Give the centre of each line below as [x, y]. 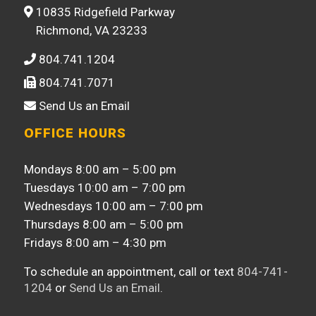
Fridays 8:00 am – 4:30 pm [96, 242]
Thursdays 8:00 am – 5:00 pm [104, 224]
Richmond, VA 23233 [91, 31]
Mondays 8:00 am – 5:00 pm [101, 169]
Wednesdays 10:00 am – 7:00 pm [114, 206]
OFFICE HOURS [75, 134]
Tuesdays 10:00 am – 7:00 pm [105, 187]
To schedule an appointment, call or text [131, 271]
